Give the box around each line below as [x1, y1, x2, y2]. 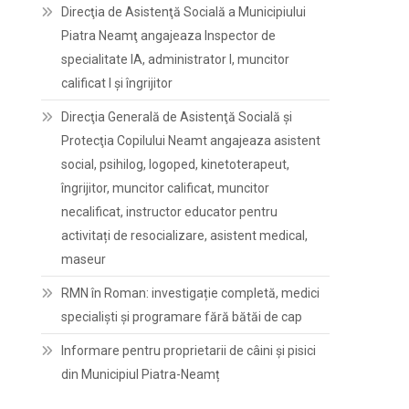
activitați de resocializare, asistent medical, [61, 228, 309, 243]
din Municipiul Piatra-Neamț [61, 367, 221, 382]
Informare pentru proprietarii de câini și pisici [61, 343, 317, 358]
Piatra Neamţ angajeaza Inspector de [61, 28, 277, 43]
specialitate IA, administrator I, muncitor [61, 52, 290, 67]
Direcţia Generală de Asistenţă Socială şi [61, 110, 293, 124]
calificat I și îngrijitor [61, 76, 173, 90]
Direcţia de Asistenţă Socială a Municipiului [61, 5, 307, 19]
